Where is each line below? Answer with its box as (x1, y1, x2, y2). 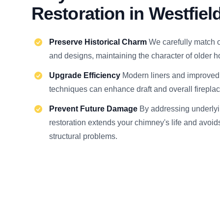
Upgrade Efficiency (49, 71, 122, 80)
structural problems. (49, 132, 117, 140)
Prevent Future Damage (49, 105, 139, 113)
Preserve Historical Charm (49, 38, 149, 46)
